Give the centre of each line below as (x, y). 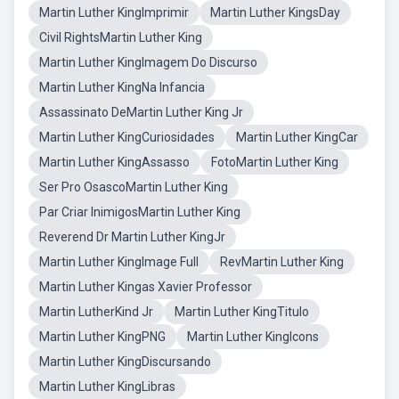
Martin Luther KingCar (297, 137)
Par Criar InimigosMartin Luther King (140, 212)
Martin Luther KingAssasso (114, 162)
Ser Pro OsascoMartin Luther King (134, 187)
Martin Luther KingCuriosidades (127, 137)
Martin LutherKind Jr (96, 312)
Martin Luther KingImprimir (114, 12)
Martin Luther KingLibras (107, 387)
